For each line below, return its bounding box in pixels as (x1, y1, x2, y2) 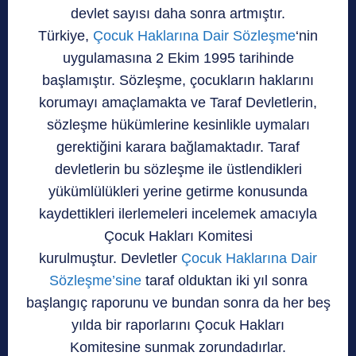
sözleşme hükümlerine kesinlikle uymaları (46, 116, 310, 133)
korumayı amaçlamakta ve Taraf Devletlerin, (39, 94, 317, 110)
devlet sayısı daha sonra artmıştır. (71, 5, 285, 21)
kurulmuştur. (39, 250, 121, 266)
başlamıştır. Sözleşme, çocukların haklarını (42, 72, 314, 88)
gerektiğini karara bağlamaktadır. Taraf (56, 138, 300, 155)
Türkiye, (38, 27, 93, 44)
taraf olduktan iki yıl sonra (141, 272, 308, 288)
